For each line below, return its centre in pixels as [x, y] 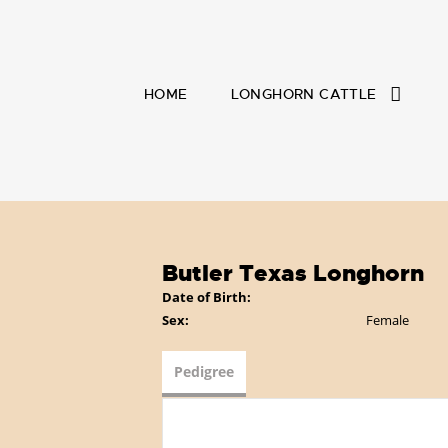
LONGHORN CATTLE [303, 94]
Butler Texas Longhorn [293, 273]
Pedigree [204, 371]
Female [388, 320]
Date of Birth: [206, 297]
